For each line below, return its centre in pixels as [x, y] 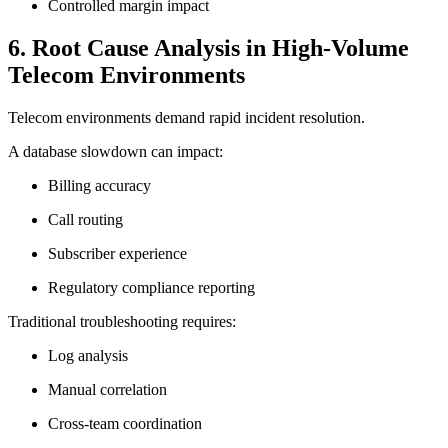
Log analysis [88, 355]
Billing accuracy [99, 185]
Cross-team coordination [125, 423]
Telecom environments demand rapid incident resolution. [186, 117]
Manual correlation [107, 389]
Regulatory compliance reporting [151, 287]
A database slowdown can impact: [115, 151]
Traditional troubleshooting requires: [122, 321]
